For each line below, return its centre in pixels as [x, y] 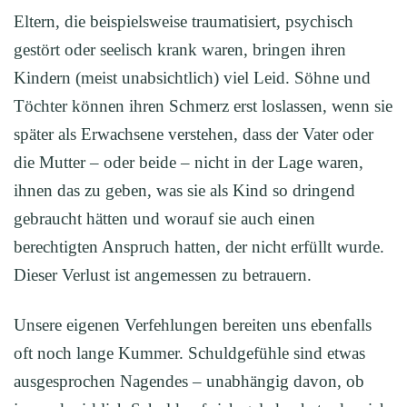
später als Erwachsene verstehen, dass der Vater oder [194, 134]
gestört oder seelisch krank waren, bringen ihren [180, 50]
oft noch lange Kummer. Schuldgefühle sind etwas [189, 353]
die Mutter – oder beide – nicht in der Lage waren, [189, 162]
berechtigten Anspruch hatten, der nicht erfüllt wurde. [199, 247]
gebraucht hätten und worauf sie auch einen [164, 218]
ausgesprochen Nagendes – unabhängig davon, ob [189, 381]
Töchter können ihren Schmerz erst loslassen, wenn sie [203, 106]
